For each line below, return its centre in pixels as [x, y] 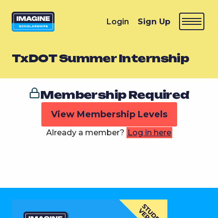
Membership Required [115, 94]
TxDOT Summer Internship [100, 58]
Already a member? [86, 132]
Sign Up [154, 21]
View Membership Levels [109, 114]
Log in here [149, 132]
